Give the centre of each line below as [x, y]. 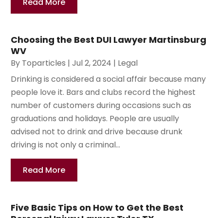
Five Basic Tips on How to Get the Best [97, 208]
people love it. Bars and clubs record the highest [103, 92]
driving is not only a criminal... [66, 145]
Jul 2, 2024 [92, 63]
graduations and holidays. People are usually [95, 119]
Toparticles [44, 63]
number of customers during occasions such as [101, 106]
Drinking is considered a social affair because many [109, 79]
